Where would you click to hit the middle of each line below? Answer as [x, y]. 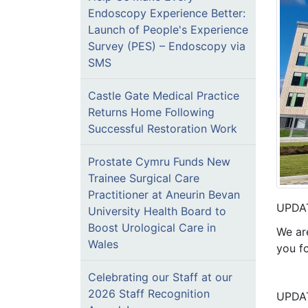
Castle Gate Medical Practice [164, 96]
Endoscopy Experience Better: [167, 13]
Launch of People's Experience [168, 30]
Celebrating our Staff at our [160, 277]
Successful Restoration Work [163, 129]
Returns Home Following [151, 112]
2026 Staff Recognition [149, 294]
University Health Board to [157, 211]
